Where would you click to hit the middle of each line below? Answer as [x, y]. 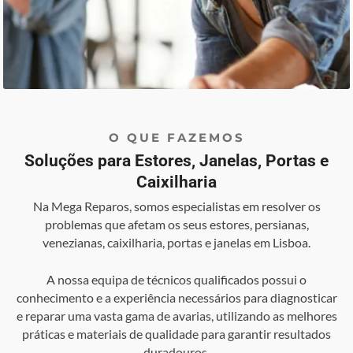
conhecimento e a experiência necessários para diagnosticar [176, 297]
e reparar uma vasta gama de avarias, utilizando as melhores [176, 315]
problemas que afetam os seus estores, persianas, [176, 225]
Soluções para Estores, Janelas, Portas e [176, 161]
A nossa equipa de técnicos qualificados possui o [176, 279]
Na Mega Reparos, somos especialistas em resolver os [176, 206]
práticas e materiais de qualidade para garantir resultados [176, 333]
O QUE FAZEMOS [176, 138]
